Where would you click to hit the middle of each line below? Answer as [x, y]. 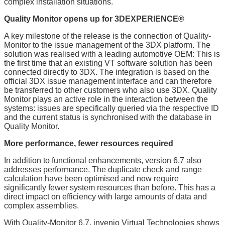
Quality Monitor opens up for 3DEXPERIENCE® [94, 19]
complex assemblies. [41, 205]
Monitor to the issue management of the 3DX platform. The [107, 45]
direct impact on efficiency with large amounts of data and [105, 196]
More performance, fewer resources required [89, 143]
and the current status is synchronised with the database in [108, 117]
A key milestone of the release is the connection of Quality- [107, 36]
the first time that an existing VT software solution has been [108, 63]
